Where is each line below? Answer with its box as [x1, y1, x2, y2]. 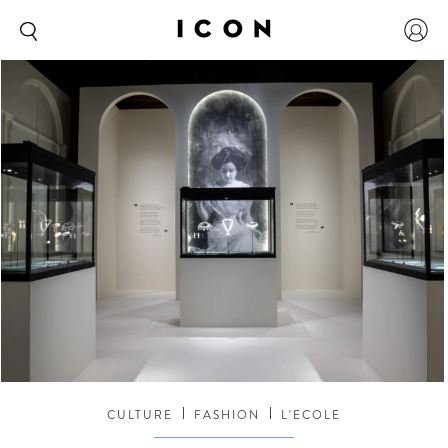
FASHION [194, 405, 260, 424]
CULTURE [107, 405, 173, 424]
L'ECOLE [281, 405, 341, 424]
